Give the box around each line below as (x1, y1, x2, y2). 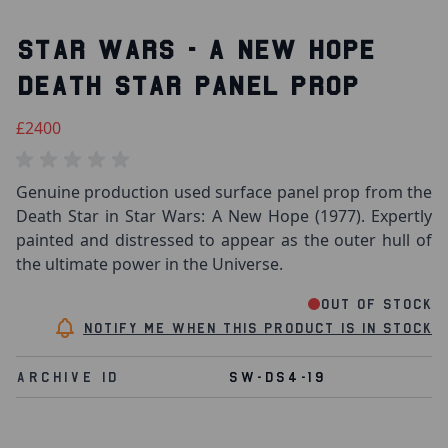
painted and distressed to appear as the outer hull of (16, 229, 432, 251)
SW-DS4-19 (228, 369, 326, 385)
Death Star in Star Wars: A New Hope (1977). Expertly (16, 205, 432, 227)
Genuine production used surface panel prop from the (16, 181, 432, 203)
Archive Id (16, 369, 119, 385)
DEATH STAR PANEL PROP (16, 71, 359, 101)
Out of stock (320, 296, 432, 312)
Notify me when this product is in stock (83, 320, 432, 336)
